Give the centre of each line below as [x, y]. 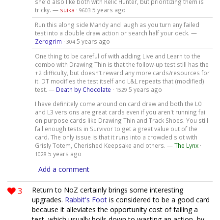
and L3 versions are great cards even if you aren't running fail [121, 112]
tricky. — [47, 10]
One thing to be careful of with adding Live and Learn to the [117, 56]
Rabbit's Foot [86, 200]
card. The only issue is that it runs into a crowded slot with [116, 137]
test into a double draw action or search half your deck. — [116, 33]
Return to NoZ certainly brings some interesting [108, 190]
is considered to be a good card [158, 200]
